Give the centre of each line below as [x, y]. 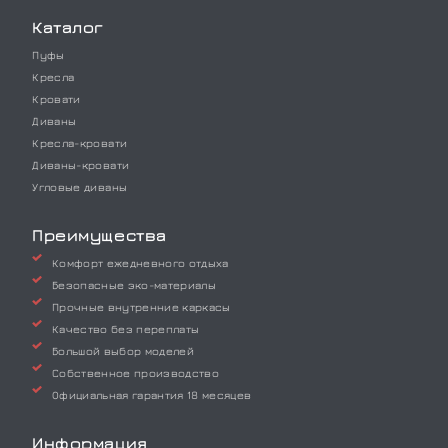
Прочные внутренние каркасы [141, 306]
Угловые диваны [80, 186]
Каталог [68, 26]
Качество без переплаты [126, 328]
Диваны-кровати [81, 164]
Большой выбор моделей [123, 350]
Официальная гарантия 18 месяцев [152, 394]
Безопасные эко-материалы [134, 284]
